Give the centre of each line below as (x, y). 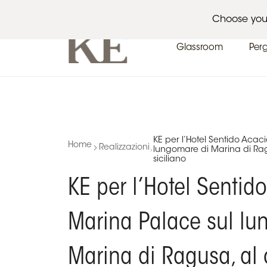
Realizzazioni (124, 148)
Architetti (84, 10)
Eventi (136, 10)
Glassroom (200, 48)
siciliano (170, 160)
